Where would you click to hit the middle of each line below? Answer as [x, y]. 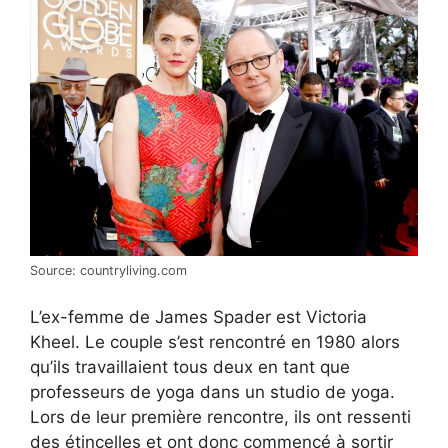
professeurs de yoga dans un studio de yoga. [212, 392]
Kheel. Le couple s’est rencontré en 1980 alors [215, 342]
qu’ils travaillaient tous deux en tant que [190, 367]
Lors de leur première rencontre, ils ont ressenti [220, 417]
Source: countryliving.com [108, 270]
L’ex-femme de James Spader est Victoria [198, 317]
